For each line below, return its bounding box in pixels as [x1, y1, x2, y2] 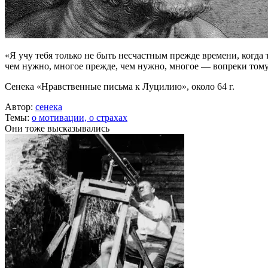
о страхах [89, 112, 127, 123]
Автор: [5, 102, 35, 112]
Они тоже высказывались [5, 123, 109, 133]
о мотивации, [32, 112, 89, 123]
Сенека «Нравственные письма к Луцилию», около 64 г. [5, 81, 234, 92]
